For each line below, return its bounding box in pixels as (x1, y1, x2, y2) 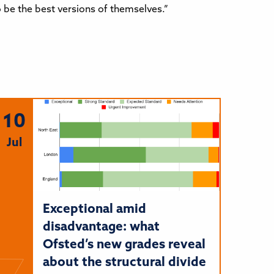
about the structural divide (42, 256, 206, 269)
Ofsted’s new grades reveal (42, 238, 206, 251)
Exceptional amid (42, 202, 146, 216)
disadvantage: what (42, 220, 160, 234)
